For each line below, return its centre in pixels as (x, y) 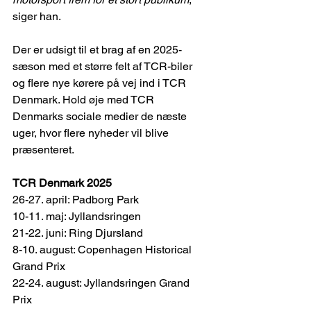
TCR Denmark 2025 (62, 183)
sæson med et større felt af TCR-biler (104, 67)
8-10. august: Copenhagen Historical (103, 250)
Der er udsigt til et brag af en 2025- (97, 50)
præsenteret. (43, 150)
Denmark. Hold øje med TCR (85, 100)
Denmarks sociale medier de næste (101, 117)
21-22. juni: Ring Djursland (78, 233)
